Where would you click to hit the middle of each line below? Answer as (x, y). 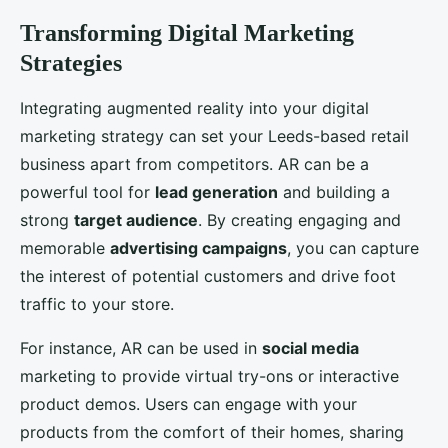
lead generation (216, 192)
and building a (334, 192)
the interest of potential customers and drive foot (208, 276)
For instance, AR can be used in (141, 348)
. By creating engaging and (299, 220)
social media (310, 348)
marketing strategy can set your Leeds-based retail (214, 136)
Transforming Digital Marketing (187, 33)
